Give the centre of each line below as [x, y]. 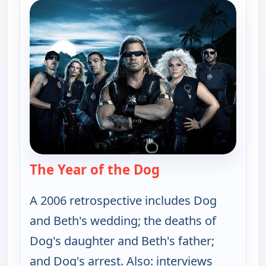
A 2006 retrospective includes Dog [123, 200]
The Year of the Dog [95, 169]
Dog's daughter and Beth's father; [122, 240]
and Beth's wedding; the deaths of [123, 220]
